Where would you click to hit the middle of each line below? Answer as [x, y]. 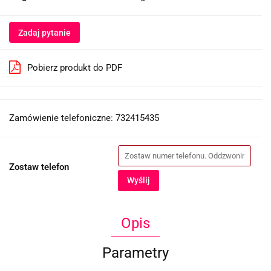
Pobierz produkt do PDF [75, 67]
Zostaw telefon [39, 167]
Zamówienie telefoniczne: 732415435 [84, 118]
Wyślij [139, 180]
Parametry [135, 253]
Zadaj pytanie [44, 32]
